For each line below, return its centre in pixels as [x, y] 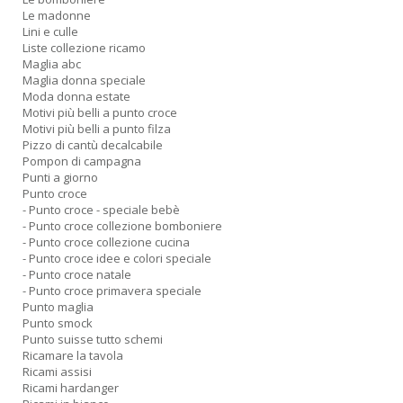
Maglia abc [52, 64]
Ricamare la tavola [73, 355]
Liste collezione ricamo [84, 48]
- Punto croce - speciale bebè [101, 210]
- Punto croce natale [77, 274]
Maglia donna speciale [84, 80]
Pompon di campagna [82, 161]
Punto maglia [58, 307]
